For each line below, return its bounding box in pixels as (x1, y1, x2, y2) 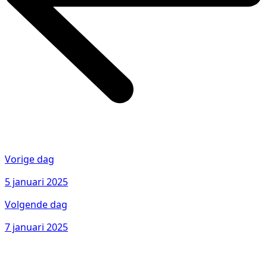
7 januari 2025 (5, 220, 68, 234)
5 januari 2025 (5, 175, 68, 188)
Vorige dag (5, 152, 54, 166)
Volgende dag (5, 197, 67, 211)
